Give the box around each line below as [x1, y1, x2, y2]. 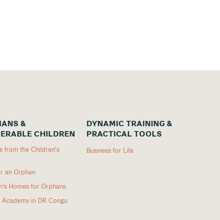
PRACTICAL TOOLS [86, 131, 162, 138]
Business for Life [86, 145, 134, 154]
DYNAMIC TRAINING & [86, 120, 172, 128]
